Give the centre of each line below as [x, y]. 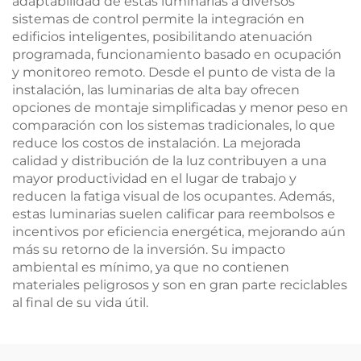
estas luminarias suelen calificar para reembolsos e [174, 214]
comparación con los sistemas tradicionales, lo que [174, 125]
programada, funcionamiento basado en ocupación [177, 54]
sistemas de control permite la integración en [158, 19]
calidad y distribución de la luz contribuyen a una [169, 161]
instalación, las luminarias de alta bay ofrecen [156, 90]
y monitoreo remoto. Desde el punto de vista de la [174, 72]
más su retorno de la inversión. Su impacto [149, 249]
